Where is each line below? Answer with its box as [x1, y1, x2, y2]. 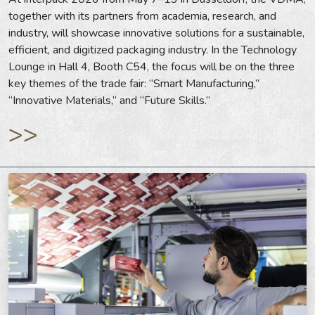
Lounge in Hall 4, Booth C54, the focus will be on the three [8, 58, 295, 75]
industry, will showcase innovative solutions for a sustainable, [8, 25, 304, 41]
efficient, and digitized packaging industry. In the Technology [8, 41, 297, 58]
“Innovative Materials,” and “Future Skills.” [8, 92, 210, 108]
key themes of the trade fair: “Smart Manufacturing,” [8, 75, 259, 91]
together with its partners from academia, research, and [8, 8, 276, 24]
